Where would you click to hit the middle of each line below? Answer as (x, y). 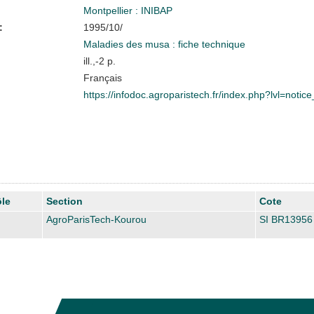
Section (64, 201)
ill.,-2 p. (99, 61)
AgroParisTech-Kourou (96, 219)
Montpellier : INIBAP (128, 10)
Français (102, 77)
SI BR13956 (286, 219)
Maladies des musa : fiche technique (164, 44)
